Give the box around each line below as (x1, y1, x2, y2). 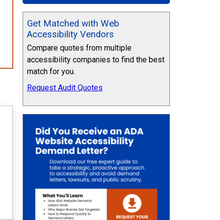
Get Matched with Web (27, 18, 119, 29)
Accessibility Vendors (27, 29, 114, 40)
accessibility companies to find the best (27, 55, 165, 65)
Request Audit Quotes (27, 82, 103, 92)
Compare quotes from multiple (27, 43, 132, 53)
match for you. (27, 67, 75, 77)
